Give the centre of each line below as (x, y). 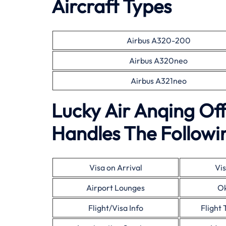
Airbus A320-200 (158, 40)
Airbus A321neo (158, 81)
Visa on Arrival (116, 167)
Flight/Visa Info (116, 208)
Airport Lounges (116, 188)
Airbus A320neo (158, 61)
